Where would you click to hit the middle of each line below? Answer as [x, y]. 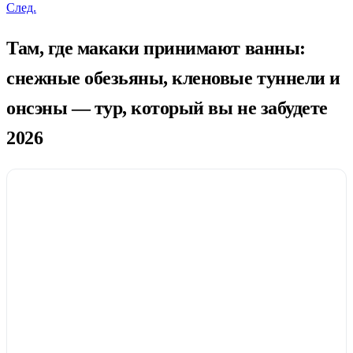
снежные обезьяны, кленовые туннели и [173, 78]
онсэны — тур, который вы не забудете [167, 108]
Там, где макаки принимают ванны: [156, 48]
